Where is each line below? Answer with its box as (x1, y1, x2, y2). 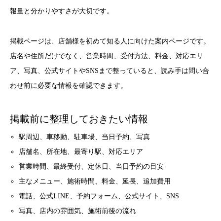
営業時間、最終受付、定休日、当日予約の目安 (19, 162, 164, 170)
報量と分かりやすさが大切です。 (10, 7, 113, 15)
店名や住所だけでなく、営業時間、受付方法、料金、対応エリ (10, 52, 203, 60)
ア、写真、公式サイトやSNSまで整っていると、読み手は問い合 (10, 67, 209, 74)
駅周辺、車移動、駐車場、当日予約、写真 (19, 133, 150, 141)
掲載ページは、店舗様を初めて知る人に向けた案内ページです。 (10, 37, 210, 45)
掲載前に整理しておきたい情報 (10, 113, 148, 124)
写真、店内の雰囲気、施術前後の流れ (19, 207, 137, 215)
